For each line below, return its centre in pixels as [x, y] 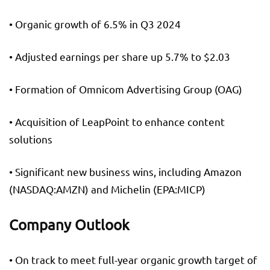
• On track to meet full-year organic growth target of [133, 260]
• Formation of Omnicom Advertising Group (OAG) [126, 89]
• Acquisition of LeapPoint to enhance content [117, 122]
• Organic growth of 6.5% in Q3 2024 [95, 24]
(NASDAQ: [33, 189]
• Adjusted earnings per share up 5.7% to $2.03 [120, 57]
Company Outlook [69, 225]
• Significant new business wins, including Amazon [125, 172]
